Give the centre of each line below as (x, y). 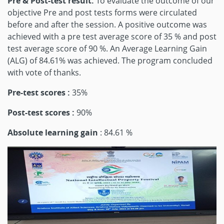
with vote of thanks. (44, 72)
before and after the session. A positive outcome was (107, 24)
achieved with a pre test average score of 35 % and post (112, 36)
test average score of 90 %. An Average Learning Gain (107, 48)
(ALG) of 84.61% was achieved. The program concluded (110, 60)
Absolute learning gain (53, 132)
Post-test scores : (41, 112)
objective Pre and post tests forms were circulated (102, 12)
